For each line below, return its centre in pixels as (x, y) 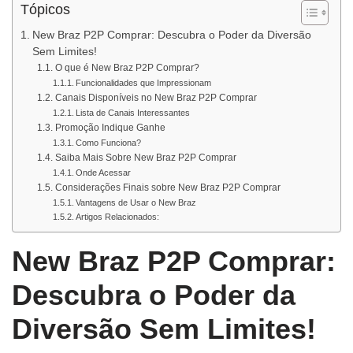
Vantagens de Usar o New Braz (136, 203)
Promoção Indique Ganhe (110, 128)
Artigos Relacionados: (117, 217)
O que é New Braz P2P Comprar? (127, 68)
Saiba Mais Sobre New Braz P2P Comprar (145, 158)
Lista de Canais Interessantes (132, 113)
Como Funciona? (108, 143)
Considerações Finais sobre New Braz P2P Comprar (167, 188)
